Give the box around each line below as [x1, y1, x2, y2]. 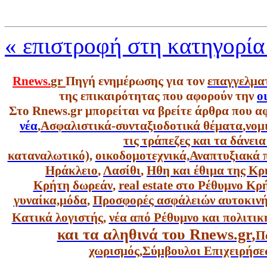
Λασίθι [103, 163, 141, 178]
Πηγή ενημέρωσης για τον [66, 74, 207, 89]
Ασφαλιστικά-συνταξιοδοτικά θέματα [41, 119, 243, 133]
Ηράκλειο [45, 163, 98, 178]
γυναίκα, [13, 193, 60, 208]
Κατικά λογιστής [11, 210, 103, 225]
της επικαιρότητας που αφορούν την [59, 89, 257, 104]
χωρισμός [89, 244, 139, 259]
